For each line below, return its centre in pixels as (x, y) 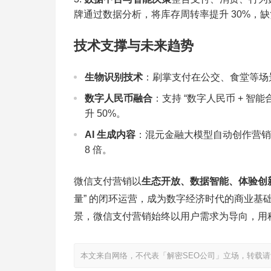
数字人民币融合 (119, 99)
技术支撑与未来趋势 (134, 46)
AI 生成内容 (110, 135)
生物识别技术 (114, 77)
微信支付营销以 (108, 181)
